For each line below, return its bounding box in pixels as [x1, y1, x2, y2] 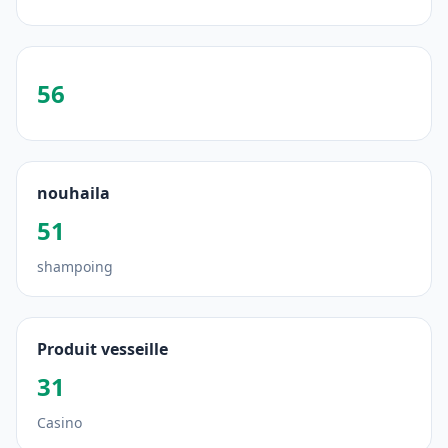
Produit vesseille [37, 338, 168, 360]
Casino [37, 413, 82, 432]
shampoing [37, 257, 113, 276]
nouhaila [37, 182, 110, 204]
